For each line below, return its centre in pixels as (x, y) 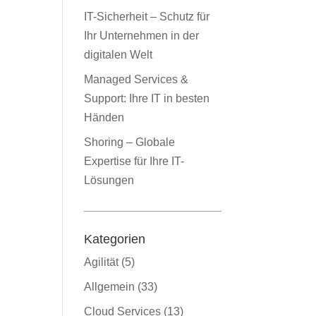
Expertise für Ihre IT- (134, 161)
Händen (104, 117)
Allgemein (110, 287)
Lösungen (109, 180)
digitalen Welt (119, 55)
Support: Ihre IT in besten (147, 98)
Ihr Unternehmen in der (142, 36)
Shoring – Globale (130, 142)
